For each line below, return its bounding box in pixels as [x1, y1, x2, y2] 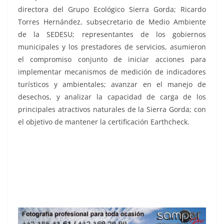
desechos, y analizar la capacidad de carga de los [18, 92, 206, 102]
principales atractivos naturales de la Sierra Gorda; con [18, 104, 206, 114]
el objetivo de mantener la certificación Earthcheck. [18, 117, 189, 127]
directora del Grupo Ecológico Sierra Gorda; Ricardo [18, 4, 206, 14]
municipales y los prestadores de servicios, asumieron [18, 42, 206, 52]
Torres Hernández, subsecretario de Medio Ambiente [18, 17, 206, 27]
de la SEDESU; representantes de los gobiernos [18, 29, 206, 39]
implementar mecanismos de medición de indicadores [18, 67, 206, 77]
